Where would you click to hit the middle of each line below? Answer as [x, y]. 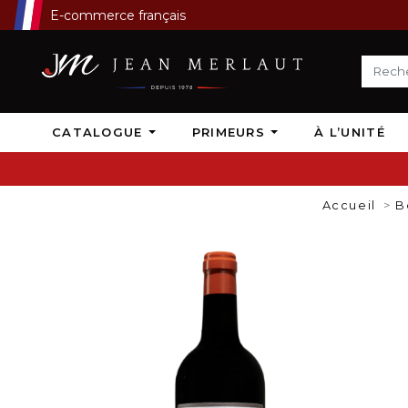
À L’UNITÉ [350, 132]
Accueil [349, 205]
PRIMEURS [231, 132]
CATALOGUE [100, 132]
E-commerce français [118, 15]
